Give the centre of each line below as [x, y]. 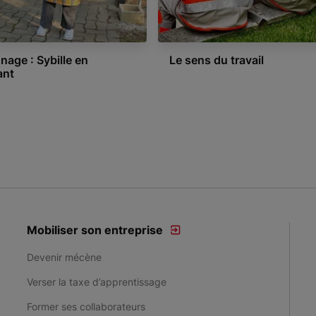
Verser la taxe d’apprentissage [97, 282]
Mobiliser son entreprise [95, 230]
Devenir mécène [65, 257]
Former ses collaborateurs [86, 306]
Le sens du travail [217, 60]
